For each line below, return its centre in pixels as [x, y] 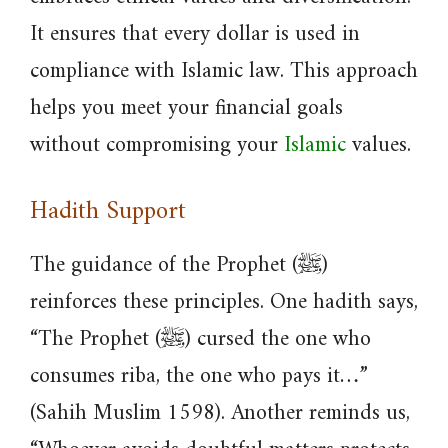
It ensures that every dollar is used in [195, 34]
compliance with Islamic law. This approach [224, 71]
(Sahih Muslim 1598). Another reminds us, [220, 413]
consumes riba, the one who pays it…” [199, 376]
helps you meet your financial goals [186, 108]
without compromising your [157, 145]
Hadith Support [108, 212]
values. [378, 145]
